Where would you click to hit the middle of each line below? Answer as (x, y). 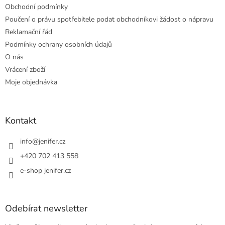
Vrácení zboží (25, 69)
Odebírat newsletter (46, 208)
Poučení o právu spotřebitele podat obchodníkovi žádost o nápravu (109, 19)
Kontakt (21, 120)
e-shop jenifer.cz (45, 170)
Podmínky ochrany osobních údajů (59, 44)
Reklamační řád (29, 32)
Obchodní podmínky (36, 7)
